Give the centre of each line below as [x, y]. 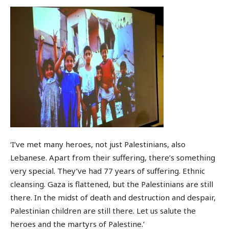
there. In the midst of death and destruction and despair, [113, 198]
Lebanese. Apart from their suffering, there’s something [113, 158]
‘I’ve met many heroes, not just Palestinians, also [98, 144]
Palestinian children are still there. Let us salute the [103, 211]
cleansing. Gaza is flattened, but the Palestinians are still [112, 184]
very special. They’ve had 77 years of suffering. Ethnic [108, 171]
